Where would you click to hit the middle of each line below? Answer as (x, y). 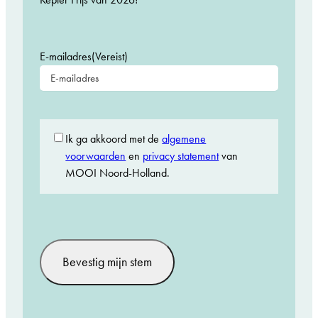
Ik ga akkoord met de (114, 139)
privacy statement (181, 156)
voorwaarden (96, 156)
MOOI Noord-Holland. (118, 173)
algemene (184, 139)
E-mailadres (66, 57)
